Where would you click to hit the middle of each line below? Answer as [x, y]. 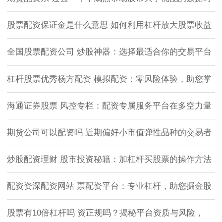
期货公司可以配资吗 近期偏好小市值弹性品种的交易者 [109, 132]
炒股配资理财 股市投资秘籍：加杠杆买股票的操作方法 [109, 160]
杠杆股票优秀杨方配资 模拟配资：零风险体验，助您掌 [109, 79]
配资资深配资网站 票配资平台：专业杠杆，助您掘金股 [109, 186]
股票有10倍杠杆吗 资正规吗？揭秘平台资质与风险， [105, 213]
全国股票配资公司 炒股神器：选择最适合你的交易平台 [109, 52]
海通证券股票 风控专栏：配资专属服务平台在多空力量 [109, 106]
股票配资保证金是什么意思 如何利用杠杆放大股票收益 [109, 25]
